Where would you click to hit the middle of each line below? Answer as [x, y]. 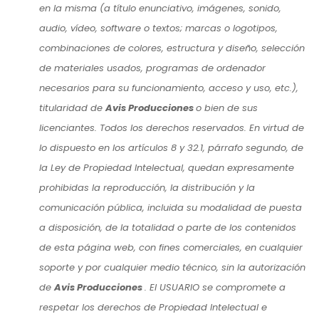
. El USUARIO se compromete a [215, 287]
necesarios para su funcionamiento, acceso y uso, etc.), [169, 88]
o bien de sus [227, 108]
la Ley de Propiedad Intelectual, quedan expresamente [167, 167]
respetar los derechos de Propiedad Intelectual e [153, 307]
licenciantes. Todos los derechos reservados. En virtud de [172, 127]
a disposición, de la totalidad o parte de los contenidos [168, 227]
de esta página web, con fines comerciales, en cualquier [171, 247]
